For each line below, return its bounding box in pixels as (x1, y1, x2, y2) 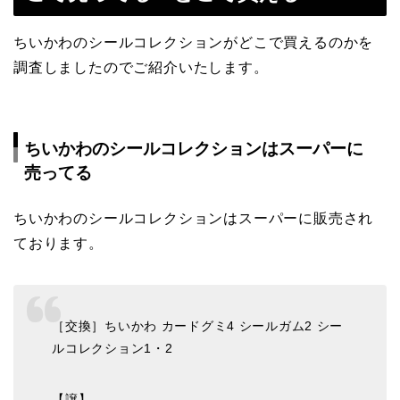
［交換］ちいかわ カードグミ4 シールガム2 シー (52, 319, 344, 334)
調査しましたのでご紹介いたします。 (13, 60, 269, 76)
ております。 (13, 235, 104, 251)
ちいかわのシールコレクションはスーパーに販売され (13, 210, 374, 226)
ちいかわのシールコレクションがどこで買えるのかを (13, 35, 374, 51)
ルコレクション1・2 (52, 341, 173, 356)
